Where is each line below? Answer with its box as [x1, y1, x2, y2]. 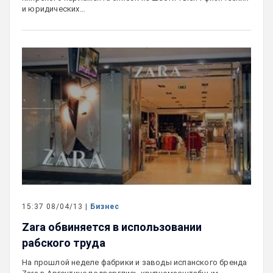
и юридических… [22, 4, 85, 13]
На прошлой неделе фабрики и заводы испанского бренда [22, 258, 247, 268]
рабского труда [22, 236, 105, 250]
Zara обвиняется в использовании [22, 221, 202, 234]
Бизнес [90, 202, 119, 211]
